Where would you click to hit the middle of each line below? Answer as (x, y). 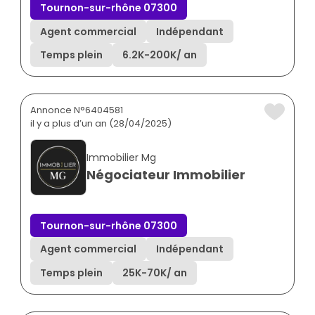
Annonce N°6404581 (77, 110)
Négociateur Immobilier (166, 174)
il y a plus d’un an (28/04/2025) (101, 123)
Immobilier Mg (121, 157)
